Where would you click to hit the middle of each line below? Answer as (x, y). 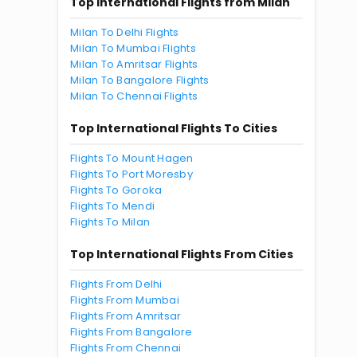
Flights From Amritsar (126, 316)
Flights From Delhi (116, 284)
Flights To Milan (110, 222)
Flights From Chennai (126, 348)
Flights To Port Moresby (131, 174)
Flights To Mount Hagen (132, 158)
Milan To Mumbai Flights (133, 48)
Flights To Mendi (113, 206)
